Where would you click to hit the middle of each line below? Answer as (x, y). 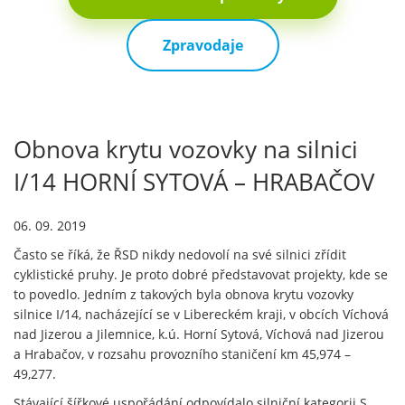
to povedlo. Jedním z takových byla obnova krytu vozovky (184, 294)
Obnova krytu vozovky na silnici (186, 149)
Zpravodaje (202, 45)
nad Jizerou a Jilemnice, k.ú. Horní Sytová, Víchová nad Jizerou (199, 334)
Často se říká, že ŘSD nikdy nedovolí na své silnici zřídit (180, 254)
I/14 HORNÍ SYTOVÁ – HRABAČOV (194, 182)
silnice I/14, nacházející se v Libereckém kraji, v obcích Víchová (201, 314)
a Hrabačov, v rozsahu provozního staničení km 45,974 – (182, 354)
